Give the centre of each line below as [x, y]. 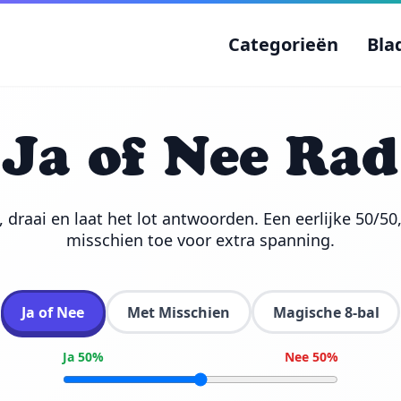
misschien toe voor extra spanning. [200, 240]
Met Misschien [179, 312]
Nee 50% [311, 357]
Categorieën [283, 44]
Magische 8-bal [326, 312]
